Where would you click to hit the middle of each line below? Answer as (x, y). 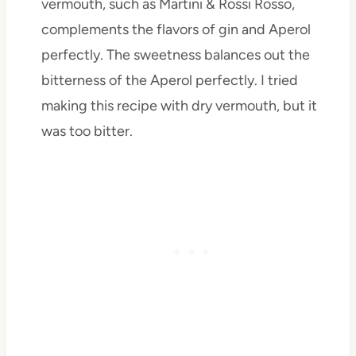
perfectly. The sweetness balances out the (175, 55)
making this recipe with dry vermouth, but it (179, 106)
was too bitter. (87, 132)
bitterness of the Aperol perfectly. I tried (169, 81)
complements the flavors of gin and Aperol (176, 30)
